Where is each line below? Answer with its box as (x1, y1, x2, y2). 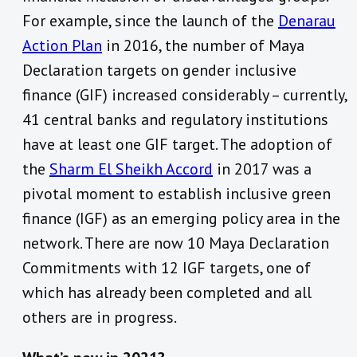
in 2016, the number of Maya (102, 35, 304, 57)
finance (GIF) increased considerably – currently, (22, 84, 347, 106)
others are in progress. (22, 307, 177, 328)
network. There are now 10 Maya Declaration (22, 233, 329, 254)
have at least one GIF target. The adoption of (22, 134, 332, 155)
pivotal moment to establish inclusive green (22, 183, 331, 205)
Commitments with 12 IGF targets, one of (22, 257, 311, 279)
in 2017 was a (213, 159, 312, 180)
